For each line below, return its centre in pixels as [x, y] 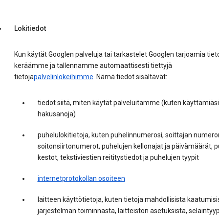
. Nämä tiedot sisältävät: [130, 77]
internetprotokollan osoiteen [81, 179]
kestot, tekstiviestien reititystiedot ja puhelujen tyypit [118, 158]
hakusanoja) [56, 114]
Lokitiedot [30, 29]
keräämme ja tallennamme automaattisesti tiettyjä [93, 66]
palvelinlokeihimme [63, 77]
